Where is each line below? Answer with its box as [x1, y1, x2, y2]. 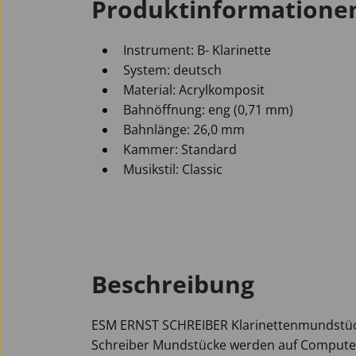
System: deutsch [123, 61, 222, 79]
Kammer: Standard [123, 141, 237, 158]
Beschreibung [91, 268, 254, 300]
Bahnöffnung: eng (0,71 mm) [123, 101, 293, 118]
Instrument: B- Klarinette [123, 41, 271, 59]
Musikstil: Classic [123, 161, 222, 178]
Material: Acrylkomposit [123, 81, 265, 99]
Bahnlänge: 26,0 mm [123, 121, 245, 138]
